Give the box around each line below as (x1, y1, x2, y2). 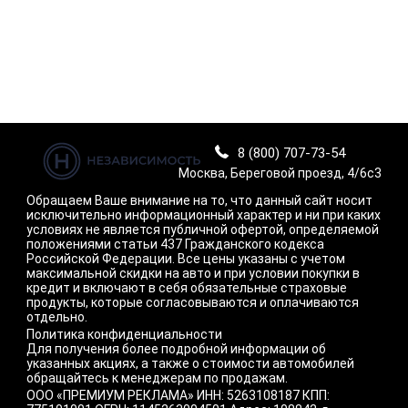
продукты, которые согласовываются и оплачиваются (26, 295, 359, 310)
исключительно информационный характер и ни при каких (26, 208, 381, 222)
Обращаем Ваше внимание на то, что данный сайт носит (26, 193, 372, 208)
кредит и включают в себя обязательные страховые (26, 280, 347, 295)
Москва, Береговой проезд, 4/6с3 (178, 166, 382, 180)
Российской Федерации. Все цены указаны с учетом (26, 251, 345, 266)
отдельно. (26, 310, 87, 324)
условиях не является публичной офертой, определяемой (26, 222, 379, 237)
